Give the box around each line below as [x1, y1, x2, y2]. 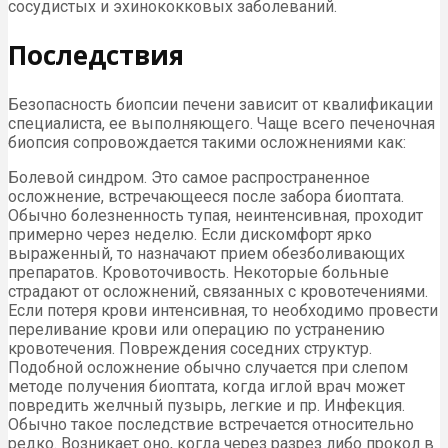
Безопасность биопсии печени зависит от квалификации [8, 94, 433, 114]
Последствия [8, 37, 184, 74]
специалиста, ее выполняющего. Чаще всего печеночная [8, 113, 435, 133]
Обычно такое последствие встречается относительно [8, 414, 414, 434]
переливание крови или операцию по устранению [8, 319, 385, 339]
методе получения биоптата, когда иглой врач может [8, 376, 405, 396]
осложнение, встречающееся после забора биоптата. [8, 186, 404, 206]
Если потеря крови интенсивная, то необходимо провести [8, 300, 438, 320]
